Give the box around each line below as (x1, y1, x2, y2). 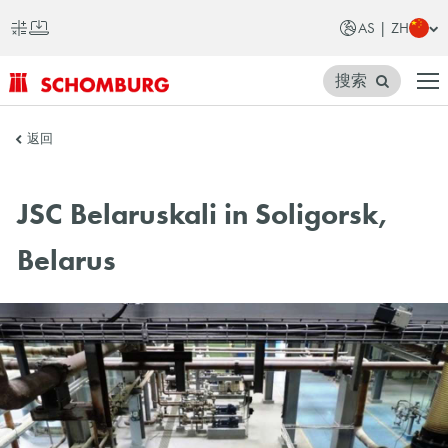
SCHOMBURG (8, 94, 117, 117)
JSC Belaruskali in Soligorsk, (17, 196, 388, 233)
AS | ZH (358, 19, 410, 37)
